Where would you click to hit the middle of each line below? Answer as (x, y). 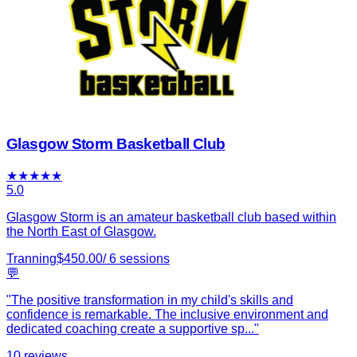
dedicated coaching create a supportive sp (126, 328)
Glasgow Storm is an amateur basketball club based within (171, 217)
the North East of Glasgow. (81, 231)
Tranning (31, 258)
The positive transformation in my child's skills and (152, 300)
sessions (145, 258)
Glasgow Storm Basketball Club (116, 143)
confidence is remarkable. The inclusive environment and (167, 314)
